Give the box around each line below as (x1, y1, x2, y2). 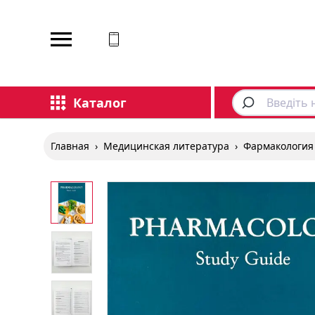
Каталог (73, 94, 127, 111)
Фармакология (243, 139, 314, 153)
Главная (51, 139, 89, 153)
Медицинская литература (103, 139, 229, 153)
